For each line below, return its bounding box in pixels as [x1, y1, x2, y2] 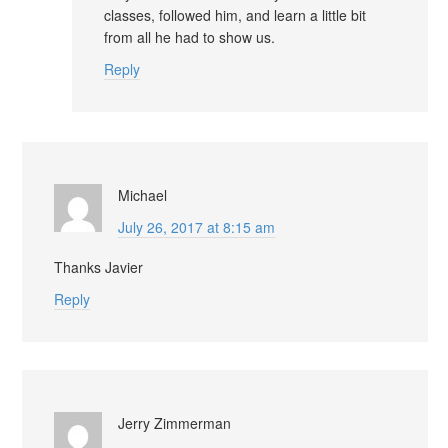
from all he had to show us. [104, 26, 275, 47]
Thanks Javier [54, 256, 143, 277]
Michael [118, 184, 167, 205]
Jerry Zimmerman [118, 412, 231, 433]
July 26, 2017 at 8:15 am [118, 216, 275, 237]
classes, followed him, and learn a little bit [104, 4, 366, 25]
